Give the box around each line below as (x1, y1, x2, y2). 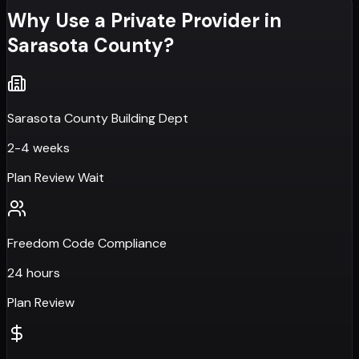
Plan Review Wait (7, 168, 104, 186)
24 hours (7, 264, 60, 281)
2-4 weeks (7, 139, 70, 156)
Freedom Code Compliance (7, 234, 167, 252)
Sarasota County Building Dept (7, 109, 188, 127)
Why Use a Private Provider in (7, 8, 281, 34)
